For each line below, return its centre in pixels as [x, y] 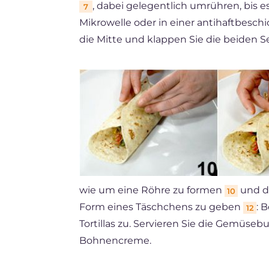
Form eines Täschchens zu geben [161, 207]
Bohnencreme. [115, 240]
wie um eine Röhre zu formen [152, 190]
